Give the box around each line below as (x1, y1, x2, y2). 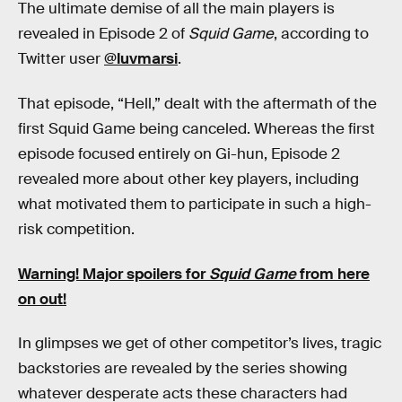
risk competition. (18, 219, 135, 239)
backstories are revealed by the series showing (18, 359, 347, 379)
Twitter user (18, 49, 104, 69)
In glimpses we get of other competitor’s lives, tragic (18, 334, 381, 354)
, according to (274, 24, 369, 44)
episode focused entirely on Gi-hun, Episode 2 (18, 144, 340, 163)
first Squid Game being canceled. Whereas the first (18, 118, 375, 138)
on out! (18, 289, 66, 309)
